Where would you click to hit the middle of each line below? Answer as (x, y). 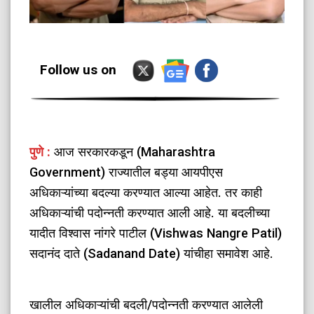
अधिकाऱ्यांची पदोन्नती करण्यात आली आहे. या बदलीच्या (150, 213)
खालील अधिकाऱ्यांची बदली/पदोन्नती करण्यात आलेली (146, 304)
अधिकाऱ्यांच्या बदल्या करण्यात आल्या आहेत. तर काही (146, 193)
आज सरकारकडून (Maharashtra (133, 152)
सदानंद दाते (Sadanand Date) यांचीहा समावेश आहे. (152, 254)
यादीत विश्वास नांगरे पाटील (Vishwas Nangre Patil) (156, 233)
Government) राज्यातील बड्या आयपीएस (127, 172)
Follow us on (78, 69)
